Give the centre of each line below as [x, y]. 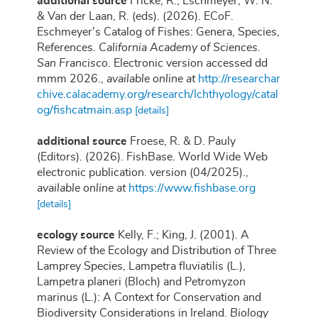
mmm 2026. [69, 79]
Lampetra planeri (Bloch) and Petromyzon [141, 282]
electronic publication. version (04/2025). [141, 173]
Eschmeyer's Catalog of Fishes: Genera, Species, [158, 32]
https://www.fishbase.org [192, 188]
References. [68, 48]
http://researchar [239, 79]
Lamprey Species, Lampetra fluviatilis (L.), [141, 267]
